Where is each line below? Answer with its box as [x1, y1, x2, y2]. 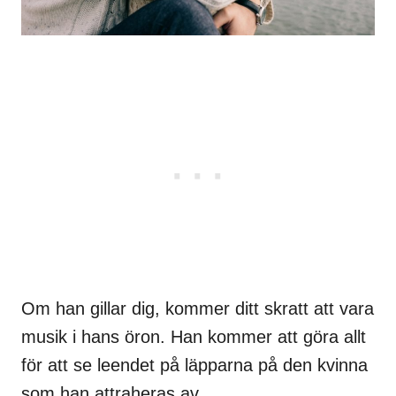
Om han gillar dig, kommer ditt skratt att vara [21, 298, 374, 318]
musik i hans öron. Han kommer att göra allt [21, 326, 366, 346]
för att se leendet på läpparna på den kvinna [21, 354, 368, 375]
